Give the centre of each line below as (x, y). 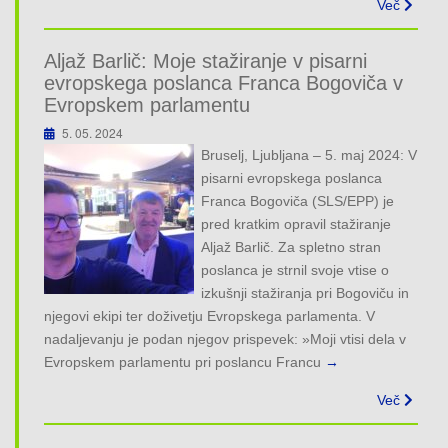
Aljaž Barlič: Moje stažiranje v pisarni (205, 60)
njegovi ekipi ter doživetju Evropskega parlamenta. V (209, 315)
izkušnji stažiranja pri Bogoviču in (305, 292)
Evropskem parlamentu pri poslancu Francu (182, 361)
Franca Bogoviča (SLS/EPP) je (298, 200)
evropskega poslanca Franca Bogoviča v (223, 82)
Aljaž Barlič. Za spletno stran (291, 246)
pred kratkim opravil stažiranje (296, 223)
